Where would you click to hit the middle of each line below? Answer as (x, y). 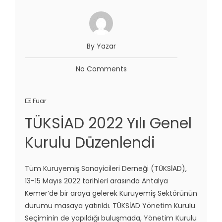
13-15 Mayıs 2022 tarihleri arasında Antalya (96, 181)
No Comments (101, 69)
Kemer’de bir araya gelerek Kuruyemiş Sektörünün (111, 193)
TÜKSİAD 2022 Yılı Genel (108, 123)
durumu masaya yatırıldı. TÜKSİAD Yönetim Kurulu (110, 205)
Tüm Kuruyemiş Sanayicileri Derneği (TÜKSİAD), (106, 168)
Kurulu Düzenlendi (90, 142)
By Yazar (101, 46)
